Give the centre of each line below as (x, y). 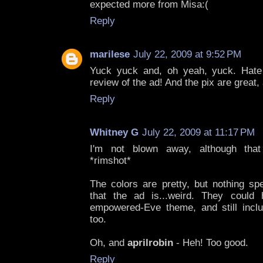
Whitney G (114, 133)
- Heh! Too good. (211, 243)
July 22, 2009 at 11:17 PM (198, 133)
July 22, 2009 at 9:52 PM (187, 55)
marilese (110, 55)
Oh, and (109, 243)
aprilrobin (150, 243)
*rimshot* (110, 161)
